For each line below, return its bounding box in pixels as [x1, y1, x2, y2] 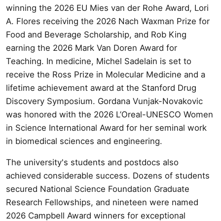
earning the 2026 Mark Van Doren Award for [6, 42, 177, 53]
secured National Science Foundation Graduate [6, 184, 189, 194]
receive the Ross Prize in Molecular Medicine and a [6, 69, 205, 79]
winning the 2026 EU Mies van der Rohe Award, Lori [6, 2, 209, 13]
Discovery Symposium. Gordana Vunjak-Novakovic [6, 96, 203, 106]
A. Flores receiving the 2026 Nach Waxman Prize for [6, 16, 210, 26]
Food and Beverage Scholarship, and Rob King [6, 29, 186, 39]
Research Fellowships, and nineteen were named [6, 197, 198, 207]
